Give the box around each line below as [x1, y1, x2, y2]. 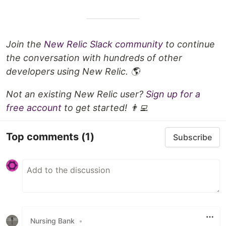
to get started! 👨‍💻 [62, 102, 148, 113]
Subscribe [173, 132, 212, 142]
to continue [163, 38, 215, 49]
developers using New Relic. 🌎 [6, 66, 140, 77]
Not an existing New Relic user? [6, 88, 146, 99]
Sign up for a [146, 88, 200, 99]
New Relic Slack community [44, 38, 163, 49]
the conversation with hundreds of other [6, 52, 182, 63]
